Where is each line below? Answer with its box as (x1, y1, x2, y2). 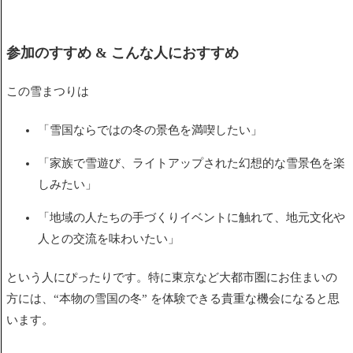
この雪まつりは (6, 85, 92, 98)
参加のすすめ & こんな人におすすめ (6, 45, 239, 61)
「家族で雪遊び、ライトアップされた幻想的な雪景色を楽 (38, 157, 345, 170)
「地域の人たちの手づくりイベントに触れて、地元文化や (38, 211, 345, 225)
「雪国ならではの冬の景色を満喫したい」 (38, 124, 262, 137)
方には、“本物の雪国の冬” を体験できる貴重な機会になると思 (6, 292, 340, 306)
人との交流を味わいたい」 (38, 232, 180, 246)
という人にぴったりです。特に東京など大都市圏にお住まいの (6, 271, 337, 284)
